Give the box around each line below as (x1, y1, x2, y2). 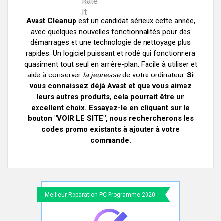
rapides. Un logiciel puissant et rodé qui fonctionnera (26, 49, 195, 58)
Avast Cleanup (26, 16, 76, 25)
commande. (90, 136, 131, 145)
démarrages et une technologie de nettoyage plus (30, 38, 191, 47)
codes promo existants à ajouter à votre (41, 125, 180, 134)
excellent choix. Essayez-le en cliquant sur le (31, 103, 190, 112)
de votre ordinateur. (120, 71, 187, 79)
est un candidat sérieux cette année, (76, 16, 195, 25)
